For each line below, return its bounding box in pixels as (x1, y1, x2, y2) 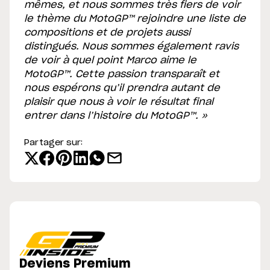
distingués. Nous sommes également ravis (24, 42, 239, 52)
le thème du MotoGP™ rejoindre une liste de (24, 14, 246, 24)
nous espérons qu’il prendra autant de (24, 83, 220, 93)
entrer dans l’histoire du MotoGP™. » (24, 111, 207, 121)
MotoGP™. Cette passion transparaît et (24, 69, 219, 80)
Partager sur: (24, 139, 83, 148)
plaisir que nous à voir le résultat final (24, 97, 213, 107)
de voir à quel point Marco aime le (24, 55, 196, 66)
